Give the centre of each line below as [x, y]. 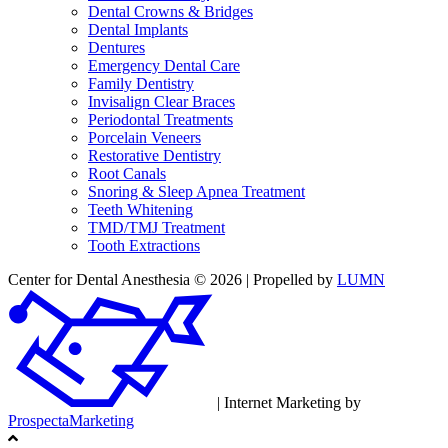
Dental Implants [138, 29]
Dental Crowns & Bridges [170, 11]
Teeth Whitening [140, 209]
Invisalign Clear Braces [161, 101]
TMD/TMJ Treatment [156, 227]
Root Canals [127, 173]
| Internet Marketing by [287, 402]
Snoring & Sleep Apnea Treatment [196, 191]
